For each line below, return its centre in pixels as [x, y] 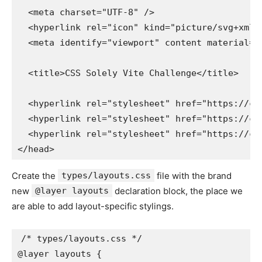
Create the [35, 175]
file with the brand [193, 175]
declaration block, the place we [177, 191]
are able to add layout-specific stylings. [93, 206]
